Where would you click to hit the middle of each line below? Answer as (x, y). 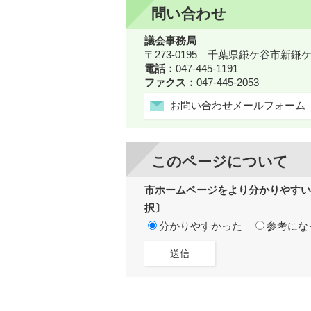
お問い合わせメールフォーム (238, 105)
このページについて (220, 162)
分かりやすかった (201, 227)
